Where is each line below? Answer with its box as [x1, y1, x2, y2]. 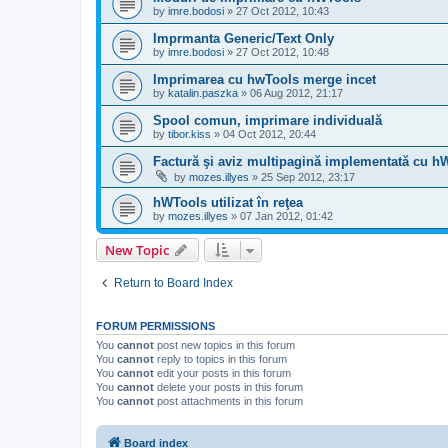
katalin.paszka [168, 87, 238, 99]
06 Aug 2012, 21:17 [250, 87, 343, 99]
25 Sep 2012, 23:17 [261, 171, 355, 183]
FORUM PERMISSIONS [96, 320, 215, 332]
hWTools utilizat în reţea [153, 195, 303, 210]
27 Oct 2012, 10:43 [236, 5, 329, 17]
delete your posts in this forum [154, 381, 303, 393]
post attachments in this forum [154, 395, 303, 407]
